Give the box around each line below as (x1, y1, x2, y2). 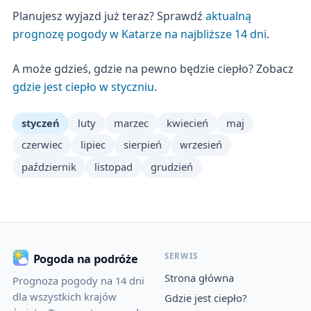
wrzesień (179, 137, 222, 152)
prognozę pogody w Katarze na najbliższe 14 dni (12, 26, 267, 42)
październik (21, 159, 76, 174)
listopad (94, 159, 133, 174)
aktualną (205, 8, 251, 24)
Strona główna (164, 270, 234, 285)
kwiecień (166, 116, 208, 131)
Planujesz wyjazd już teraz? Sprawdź (12, 8, 205, 24)
